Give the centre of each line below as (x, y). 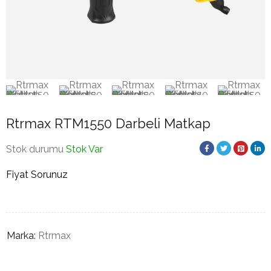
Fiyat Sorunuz (37, 175)
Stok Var (84, 149)
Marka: (21, 236)
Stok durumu (35, 149)
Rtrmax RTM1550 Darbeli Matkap (108, 123)
